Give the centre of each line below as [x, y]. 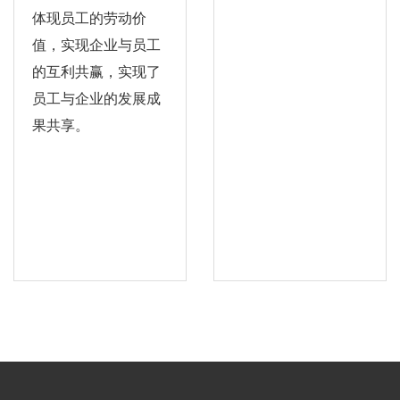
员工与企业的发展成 [96, 98]
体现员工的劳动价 [89, 18]
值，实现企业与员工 [96, 45]
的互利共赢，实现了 [96, 71]
